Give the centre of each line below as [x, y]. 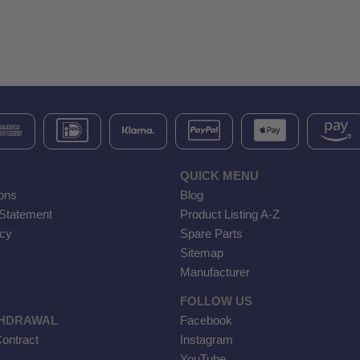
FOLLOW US [216, 301]
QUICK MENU [219, 176]
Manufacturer [215, 272]
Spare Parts [211, 234]
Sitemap [202, 253]
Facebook [206, 321]
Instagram [207, 340]
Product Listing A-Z [230, 215]
